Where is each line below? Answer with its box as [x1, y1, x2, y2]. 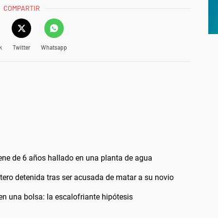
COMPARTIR [3, 4, 40, 13]
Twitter [12, 44, 30, 51]
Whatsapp [40, 44, 67, 51]
